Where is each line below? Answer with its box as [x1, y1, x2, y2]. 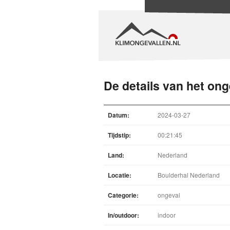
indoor [158, 210, 176, 219]
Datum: [108, 110, 129, 120]
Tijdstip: [108, 130, 131, 140]
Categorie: [108, 190, 139, 200]
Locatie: [108, 170, 131, 180]
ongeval [158, 190, 180, 199]
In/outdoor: [108, 210, 139, 220]
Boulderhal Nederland [158, 170, 220, 179]
